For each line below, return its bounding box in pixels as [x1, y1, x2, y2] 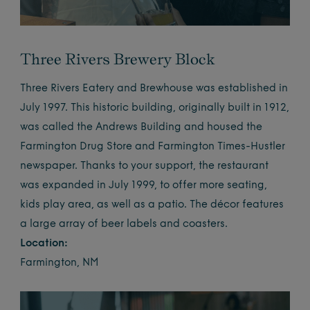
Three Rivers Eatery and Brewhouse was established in [20, 83, 289, 94]
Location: [20, 238, 69, 249]
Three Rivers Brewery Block [20, 49, 216, 68]
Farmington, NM [20, 257, 100, 268]
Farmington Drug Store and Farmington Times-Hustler [20, 141, 286, 152]
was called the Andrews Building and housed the [20, 122, 263, 133]
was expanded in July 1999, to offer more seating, [20, 180, 268, 191]
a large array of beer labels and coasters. [20, 219, 228, 230]
